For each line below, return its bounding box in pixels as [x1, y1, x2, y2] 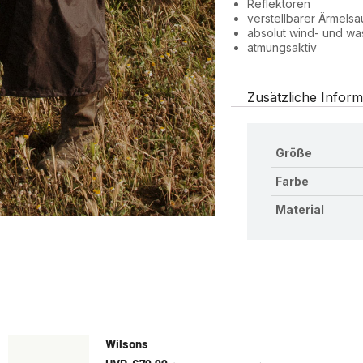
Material [275, 203, 325, 216]
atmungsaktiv [247, 41, 318, 54]
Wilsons [105, 336, 148, 351]
